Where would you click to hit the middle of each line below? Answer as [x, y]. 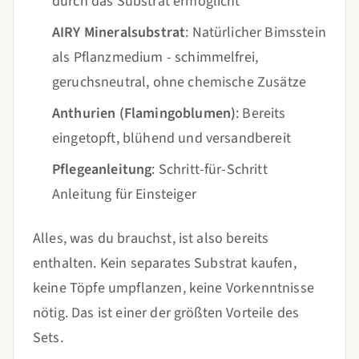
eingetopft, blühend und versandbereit [171, 138]
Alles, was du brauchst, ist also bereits [151, 238]
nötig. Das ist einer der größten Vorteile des [166, 313]
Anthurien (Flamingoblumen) [144, 113]
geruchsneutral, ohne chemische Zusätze [179, 82]
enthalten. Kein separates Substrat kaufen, [165, 263]
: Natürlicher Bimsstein [256, 32]
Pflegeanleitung [102, 169]
